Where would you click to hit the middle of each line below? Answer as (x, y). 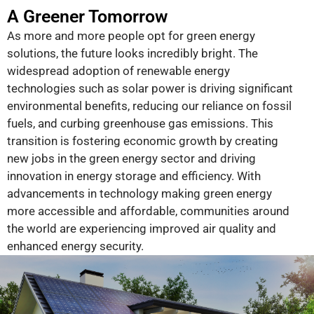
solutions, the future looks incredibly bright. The (132, 53)
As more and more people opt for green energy (131, 35)
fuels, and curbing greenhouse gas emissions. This (140, 123)
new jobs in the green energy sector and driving (131, 158)
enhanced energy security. (75, 246)
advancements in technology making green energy (139, 193)
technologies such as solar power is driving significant (150, 88)
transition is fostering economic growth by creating (143, 141)
